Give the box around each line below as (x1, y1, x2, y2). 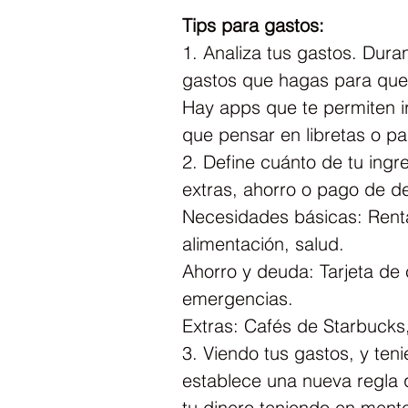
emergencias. (182, 286, 293, 310)
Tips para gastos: (182, 13, 324, 36)
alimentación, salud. (182, 231, 344, 255)
